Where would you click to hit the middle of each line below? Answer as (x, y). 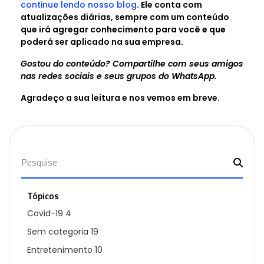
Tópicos (43, 195)
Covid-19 (46, 213)
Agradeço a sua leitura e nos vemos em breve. (120, 98)
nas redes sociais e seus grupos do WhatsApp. (119, 76)
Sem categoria (59, 231)
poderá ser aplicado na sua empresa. (102, 42)
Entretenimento (61, 250)
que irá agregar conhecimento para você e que (123, 29)
